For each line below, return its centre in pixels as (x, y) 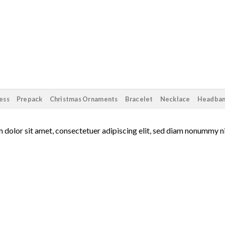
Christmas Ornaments (84, 99)
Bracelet (139, 99)
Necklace (175, 99)
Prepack (29, 99)
